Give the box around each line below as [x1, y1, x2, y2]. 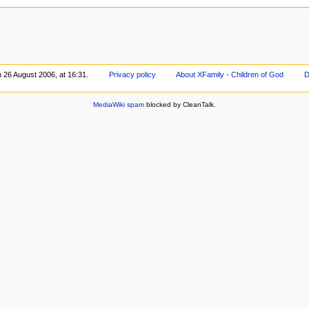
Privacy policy [108, 70, 156, 79]
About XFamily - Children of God [176, 70, 284, 79]
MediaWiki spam [93, 100, 144, 108]
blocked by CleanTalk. [144, 100, 216, 108]
